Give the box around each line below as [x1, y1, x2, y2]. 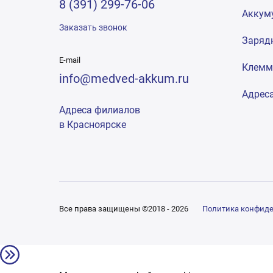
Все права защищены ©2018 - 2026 [59, 204, 190, 213]
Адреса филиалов [59, 104, 140, 116]
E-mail [59, 55, 80, 65]
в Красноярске [59, 119, 126, 130]
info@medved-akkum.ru [59, 71, 189, 86]
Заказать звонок [59, 23, 127, 32]
